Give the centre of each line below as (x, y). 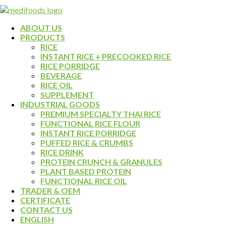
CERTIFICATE (45, 200)
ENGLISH (37, 219)
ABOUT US (41, 27)
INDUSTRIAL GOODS (60, 104)
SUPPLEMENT (67, 95)
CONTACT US (46, 210)
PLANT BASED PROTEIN (86, 171)
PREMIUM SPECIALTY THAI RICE (101, 114)
